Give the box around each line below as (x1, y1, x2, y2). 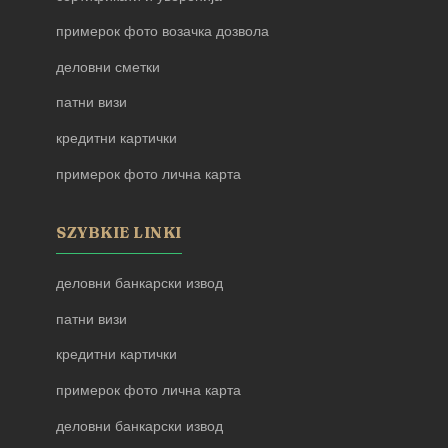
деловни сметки (56, 58, 160, 76)
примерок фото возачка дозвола (56, 23, 269, 41)
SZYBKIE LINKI (56, 223, 182, 243)
